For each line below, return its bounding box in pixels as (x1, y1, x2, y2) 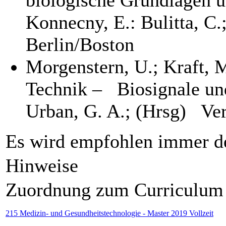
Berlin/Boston (26, 33, 134, 55)
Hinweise (6, 154, 78, 176)
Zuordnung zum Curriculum (6, 179, 223, 200)
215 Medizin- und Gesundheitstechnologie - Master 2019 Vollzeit (6, 208, 213, 217)
